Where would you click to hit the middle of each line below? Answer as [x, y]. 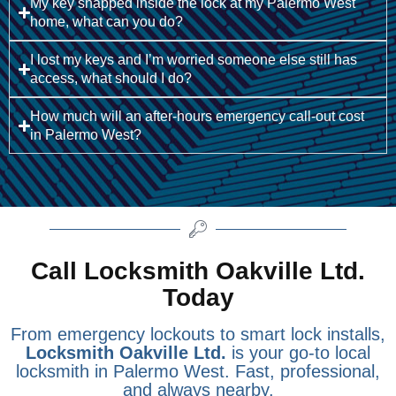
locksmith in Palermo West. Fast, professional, [198, 372]
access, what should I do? [111, 79]
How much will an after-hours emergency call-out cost [198, 117]
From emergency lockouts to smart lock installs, [198, 335]
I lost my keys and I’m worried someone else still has [194, 60]
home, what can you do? [107, 22]
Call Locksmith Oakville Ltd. [198, 271]
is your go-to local [298, 353]
